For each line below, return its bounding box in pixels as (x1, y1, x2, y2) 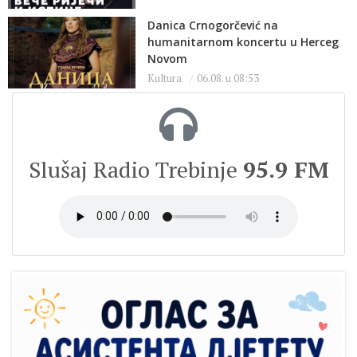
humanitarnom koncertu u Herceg (147, 33, 339, 49)
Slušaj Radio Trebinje (28, 154, 243, 184)
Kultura (147, 70, 182, 85)
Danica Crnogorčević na (147, 17, 278, 33)
